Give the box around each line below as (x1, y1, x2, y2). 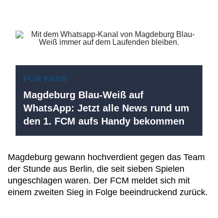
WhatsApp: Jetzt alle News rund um (23, 103, 189, 113)
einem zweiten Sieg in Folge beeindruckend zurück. (8, 187, 208, 197)
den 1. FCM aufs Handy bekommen (23, 116, 184, 127)
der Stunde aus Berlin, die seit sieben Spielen (8, 164, 184, 174)
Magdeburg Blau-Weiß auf (23, 90, 144, 100)
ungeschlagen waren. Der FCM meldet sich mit (8, 176, 190, 185)
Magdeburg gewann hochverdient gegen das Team (8, 152, 205, 162)
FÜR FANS (23, 74, 67, 84)
